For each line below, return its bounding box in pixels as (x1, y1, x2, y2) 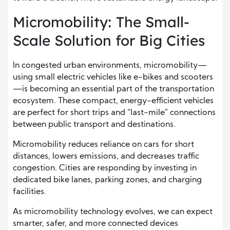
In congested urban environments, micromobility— (13, 61, 207, 70)
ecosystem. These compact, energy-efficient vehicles (13, 97, 214, 105)
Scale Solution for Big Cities (13, 31, 205, 49)
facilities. (13, 187, 46, 196)
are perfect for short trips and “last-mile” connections (13, 108, 216, 117)
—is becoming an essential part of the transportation (13, 85, 214, 93)
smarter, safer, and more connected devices (13, 219, 178, 228)
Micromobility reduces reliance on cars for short (13, 140, 194, 149)
